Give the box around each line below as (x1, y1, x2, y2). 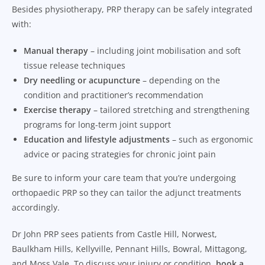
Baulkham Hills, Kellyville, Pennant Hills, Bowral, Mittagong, (12, 243, 247, 254)
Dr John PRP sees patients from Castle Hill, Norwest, (12, 228, 217, 240)
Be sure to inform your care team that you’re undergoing (12, 172, 236, 183)
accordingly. (12, 201, 60, 213)
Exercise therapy (24, 104, 91, 115)
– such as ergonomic (170, 133, 253, 145)
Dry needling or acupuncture (24, 74, 140, 86)
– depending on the (140, 74, 220, 86)
